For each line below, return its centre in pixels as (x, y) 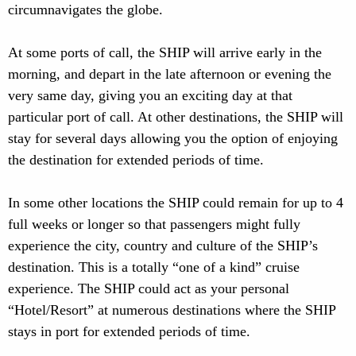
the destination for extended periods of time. (136, 160)
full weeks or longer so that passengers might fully (154, 224)
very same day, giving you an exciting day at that (150, 95)
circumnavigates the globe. (85, 10)
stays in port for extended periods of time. (129, 331)
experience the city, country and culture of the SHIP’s (163, 246)
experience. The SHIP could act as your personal (149, 288)
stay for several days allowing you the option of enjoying (173, 138)
